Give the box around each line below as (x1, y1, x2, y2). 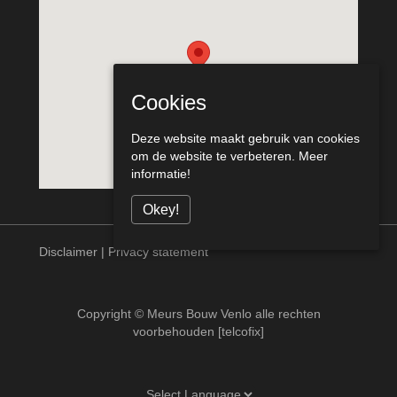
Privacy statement (108, 244, 208, 259)
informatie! (131, 167, 191, 182)
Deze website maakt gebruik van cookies (131, 131, 360, 146)
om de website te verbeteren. (131, 149, 299, 164)
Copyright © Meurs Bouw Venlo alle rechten (76, 306, 321, 321)
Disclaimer (39, 244, 97, 259)
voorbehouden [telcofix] (133, 323, 264, 339)
